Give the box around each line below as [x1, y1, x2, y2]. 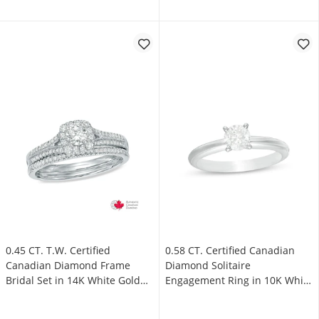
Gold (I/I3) [165, 288, 211, 302]
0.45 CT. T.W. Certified [6, 244, 110, 257]
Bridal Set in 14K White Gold [6, 273, 140, 287]
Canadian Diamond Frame [6, 258, 130, 272]
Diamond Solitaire [165, 258, 251, 272]
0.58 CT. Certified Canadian [165, 244, 295, 257]
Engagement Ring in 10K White [165, 273, 313, 287]
